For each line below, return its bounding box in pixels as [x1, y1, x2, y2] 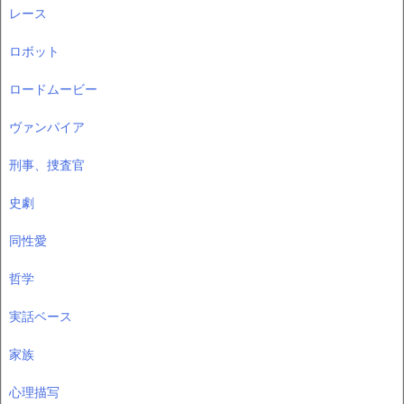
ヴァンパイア [9, 118, 85, 134]
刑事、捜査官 [9, 156, 85, 172]
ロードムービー [9, 80, 97, 96]
